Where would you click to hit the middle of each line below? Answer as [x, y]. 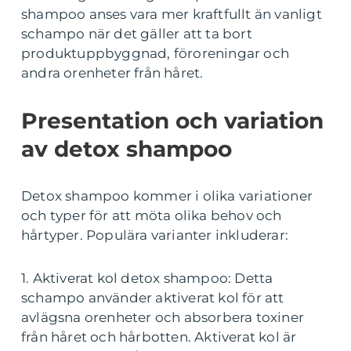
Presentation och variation [172, 121]
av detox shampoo [127, 149]
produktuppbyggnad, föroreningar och [156, 53]
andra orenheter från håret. [112, 73]
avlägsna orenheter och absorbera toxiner [163, 317]
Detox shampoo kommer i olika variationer [167, 196]
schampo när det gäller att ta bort [137, 34]
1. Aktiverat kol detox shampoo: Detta [147, 278]
